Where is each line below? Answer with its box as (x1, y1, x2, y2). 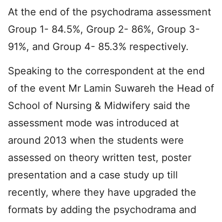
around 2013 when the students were (8, 134, 184, 146)
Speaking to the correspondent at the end (8, 64, 205, 77)
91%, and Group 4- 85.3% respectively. (8, 40, 189, 53)
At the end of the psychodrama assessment (8, 5, 211, 18)
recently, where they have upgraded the (8, 186, 196, 198)
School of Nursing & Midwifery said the (8, 99, 190, 111)
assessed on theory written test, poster (8, 151, 191, 164)
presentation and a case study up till (8, 168, 178, 181)
